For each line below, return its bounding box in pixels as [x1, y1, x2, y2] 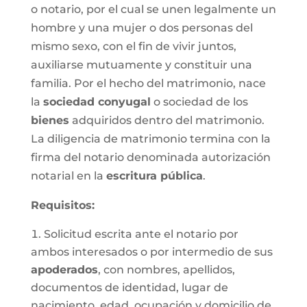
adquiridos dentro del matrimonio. [69, 114, 265, 127]
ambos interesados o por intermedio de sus [30, 245, 273, 258]
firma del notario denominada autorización [30, 151, 271, 164]
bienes [30, 114, 69, 127]
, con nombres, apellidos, [97, 263, 235, 276]
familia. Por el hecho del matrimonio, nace [30, 77, 266, 90]
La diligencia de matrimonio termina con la [30, 132, 271, 145]
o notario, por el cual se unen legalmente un [30, 3, 276, 16]
